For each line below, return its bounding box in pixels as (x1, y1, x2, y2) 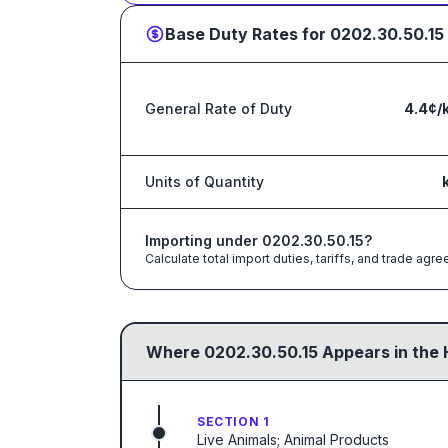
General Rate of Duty (145, 100, 292, 117)
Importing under (145, 232, 262, 249)
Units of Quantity (145, 173, 264, 190)
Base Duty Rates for (165, 24, 330, 44)
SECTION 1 (197, 414, 270, 429)
